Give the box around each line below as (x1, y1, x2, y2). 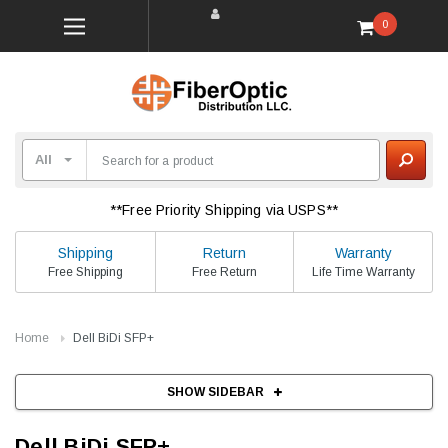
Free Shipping (47, 264, 123, 279)
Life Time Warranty (311, 264, 415, 279)
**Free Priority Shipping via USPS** (110, 202, 338, 218)
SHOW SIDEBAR (166, 385, 264, 399)
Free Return (191, 264, 257, 279)
